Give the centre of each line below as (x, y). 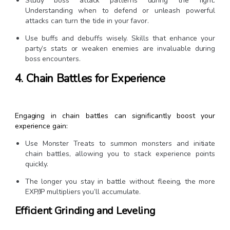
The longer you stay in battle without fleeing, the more (120, 182)
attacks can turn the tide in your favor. (87, 21)
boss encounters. (53, 59)
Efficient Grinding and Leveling (85, 211)
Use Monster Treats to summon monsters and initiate (120, 144)
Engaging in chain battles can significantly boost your (115, 116)
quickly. (37, 164)
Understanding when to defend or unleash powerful (120, 11)
